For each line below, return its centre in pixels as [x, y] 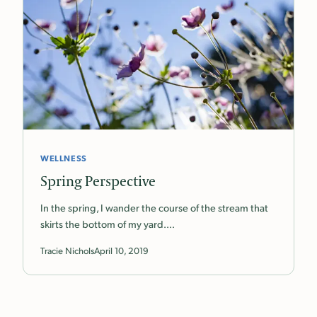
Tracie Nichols [67, 251]
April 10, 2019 [121, 251]
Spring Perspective [98, 182]
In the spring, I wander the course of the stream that [154, 208]
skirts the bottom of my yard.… [108, 224]
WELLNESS [64, 158]
